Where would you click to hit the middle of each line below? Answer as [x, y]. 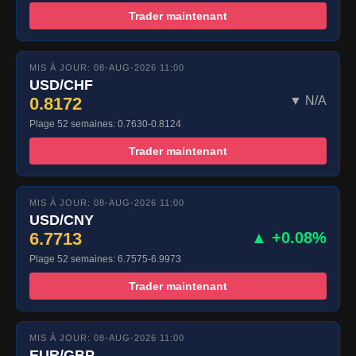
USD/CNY [62, 221]
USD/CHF [61, 85]
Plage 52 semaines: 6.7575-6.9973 [105, 259]
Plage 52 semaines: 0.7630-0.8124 [105, 124]
